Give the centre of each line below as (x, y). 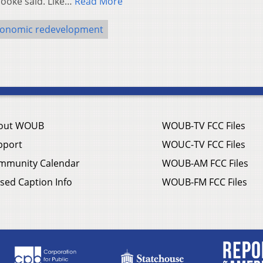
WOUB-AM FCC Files (205, 163)
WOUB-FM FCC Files (205, 182)
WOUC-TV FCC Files (204, 145)
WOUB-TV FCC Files (204, 126)
